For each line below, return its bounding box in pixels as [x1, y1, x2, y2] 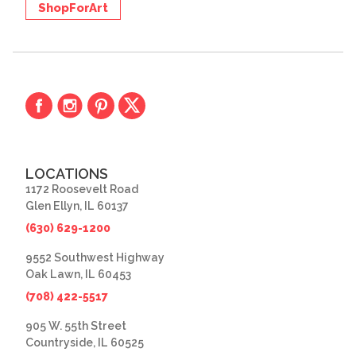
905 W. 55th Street [25, 319, 126, 332]
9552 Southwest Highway [25, 251, 164, 264]
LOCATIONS [25, 165, 108, 182]
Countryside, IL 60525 [25, 336, 144, 349]
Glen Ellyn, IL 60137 [25, 199, 129, 212]
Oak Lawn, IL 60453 [25, 268, 131, 281]
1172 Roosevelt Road [25, 183, 138, 195]
